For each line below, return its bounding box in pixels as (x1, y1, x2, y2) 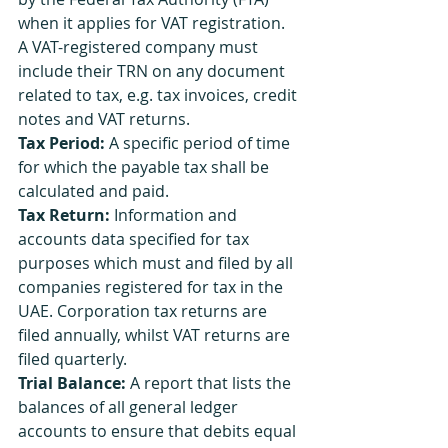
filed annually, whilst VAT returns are (18, 324, 294, 346)
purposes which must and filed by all (18, 252, 297, 274)
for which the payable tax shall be (18, 156, 273, 178)
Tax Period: (18, 132, 105, 154)
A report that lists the (126, 372, 295, 394)
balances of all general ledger (18, 396, 242, 418)
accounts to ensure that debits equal (18, 420, 300, 442)
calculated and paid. (18, 180, 169, 202)
